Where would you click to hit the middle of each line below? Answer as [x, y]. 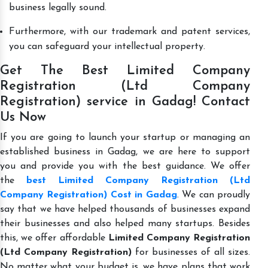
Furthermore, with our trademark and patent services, [130, 31]
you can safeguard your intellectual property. [107, 46]
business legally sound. [59, 7]
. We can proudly [214, 195]
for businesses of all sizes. [191, 252]
